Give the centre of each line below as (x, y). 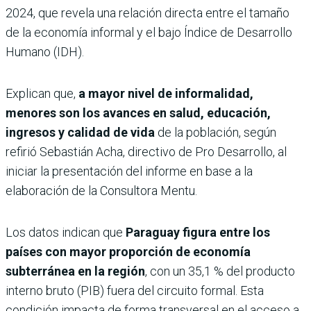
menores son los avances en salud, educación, (138, 112)
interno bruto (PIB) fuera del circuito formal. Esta (135, 290)
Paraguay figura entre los (198, 232)
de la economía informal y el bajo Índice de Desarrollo (149, 32)
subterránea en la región (75, 271)
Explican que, (42, 93)
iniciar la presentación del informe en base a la (129, 171)
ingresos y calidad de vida (82, 132)
